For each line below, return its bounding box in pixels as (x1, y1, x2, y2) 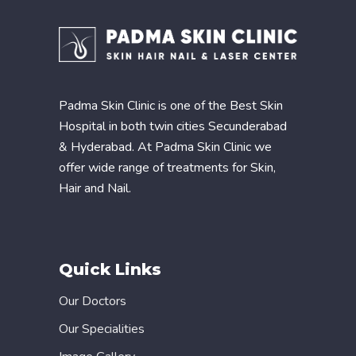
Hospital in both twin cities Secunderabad (59, 118, 287, 136)
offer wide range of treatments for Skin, (59, 159, 276, 177)
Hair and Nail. (59, 180, 131, 198)
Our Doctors (59, 292, 126, 311)
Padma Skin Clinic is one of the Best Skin (59, 97, 283, 115)
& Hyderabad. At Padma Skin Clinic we (59, 138, 272, 157)
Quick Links (59, 260, 161, 280)
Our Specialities (59, 320, 145, 339)
